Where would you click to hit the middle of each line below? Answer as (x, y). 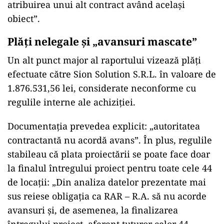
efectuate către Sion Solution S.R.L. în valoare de (112, 74)
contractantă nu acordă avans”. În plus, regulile (110, 140)
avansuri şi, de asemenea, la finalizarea (93, 210)
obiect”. (24, 18)
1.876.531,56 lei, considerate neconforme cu (102, 88)
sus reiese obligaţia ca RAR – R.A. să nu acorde (107, 196)
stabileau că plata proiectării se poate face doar (109, 154)
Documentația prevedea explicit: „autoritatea (104, 126)
